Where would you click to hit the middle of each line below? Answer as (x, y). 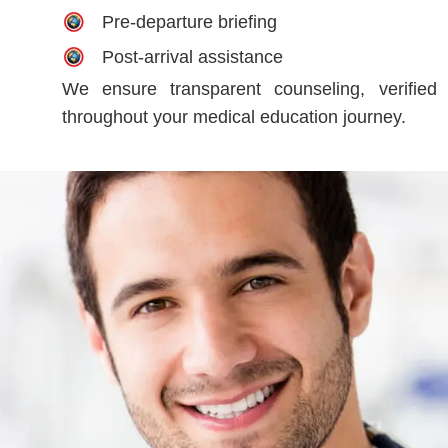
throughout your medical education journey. (234, 116)
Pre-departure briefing (189, 21)
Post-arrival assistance (192, 56)
